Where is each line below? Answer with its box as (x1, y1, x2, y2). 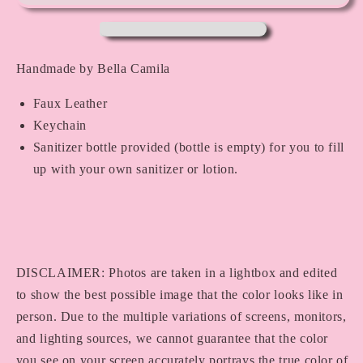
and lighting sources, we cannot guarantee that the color (15, 331, 329, 346)
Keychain (32, 118, 87, 133)
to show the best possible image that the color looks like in (15, 288, 344, 302)
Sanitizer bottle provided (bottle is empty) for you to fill (32, 140, 344, 155)
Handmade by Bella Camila (15, 62, 170, 76)
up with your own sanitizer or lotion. (32, 162, 242, 177)
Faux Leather (32, 96, 108, 111)
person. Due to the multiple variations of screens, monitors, (15, 310, 347, 324)
